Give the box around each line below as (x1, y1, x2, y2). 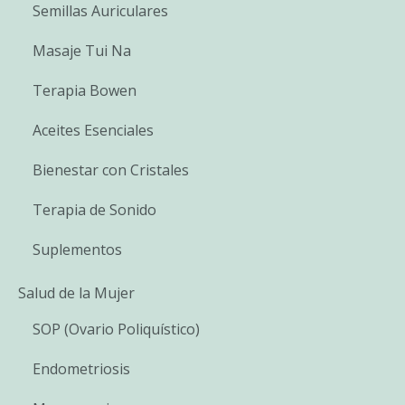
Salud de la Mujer (18, 282, 135, 303)
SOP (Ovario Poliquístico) (33, 318, 200, 339)
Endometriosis (33, 358, 130, 379)
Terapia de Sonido (33, 199, 156, 220)
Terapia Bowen (33, 80, 137, 100)
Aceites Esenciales (33, 119, 154, 140)
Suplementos (33, 239, 122, 259)
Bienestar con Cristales (33, 159, 189, 180)
